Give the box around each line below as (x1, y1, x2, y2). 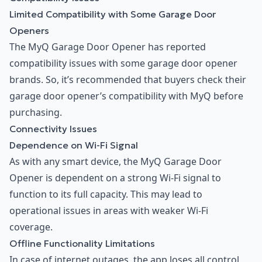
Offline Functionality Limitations (9, 237, 155, 249)
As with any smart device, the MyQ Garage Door (9, 154, 222, 168)
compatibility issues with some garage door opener (9, 56, 237, 70)
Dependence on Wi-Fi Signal (9, 139, 138, 151)
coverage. (9, 220, 53, 233)
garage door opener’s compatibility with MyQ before (9, 89, 243, 102)
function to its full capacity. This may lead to (9, 187, 202, 201)
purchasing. (9, 105, 62, 119)
